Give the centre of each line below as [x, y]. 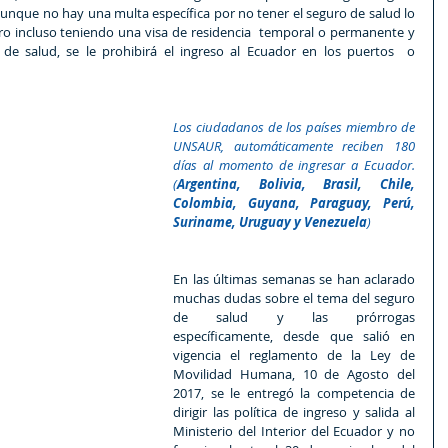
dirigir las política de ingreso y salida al [294, 412]
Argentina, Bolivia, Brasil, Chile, [296, 184]
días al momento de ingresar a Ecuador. [294, 165]
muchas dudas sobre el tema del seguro [294, 298]
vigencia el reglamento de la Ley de [294, 355]
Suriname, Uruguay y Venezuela [270, 222]
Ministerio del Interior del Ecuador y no [294, 431]
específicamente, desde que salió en [294, 336]
